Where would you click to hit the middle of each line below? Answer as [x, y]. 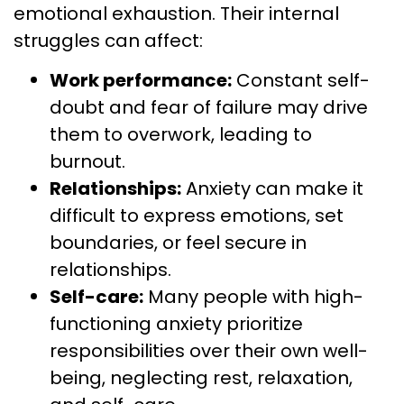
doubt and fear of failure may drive [209, 108]
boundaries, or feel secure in [178, 243]
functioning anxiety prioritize [176, 324]
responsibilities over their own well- [209, 351]
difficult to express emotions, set [197, 216]
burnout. [87, 162]
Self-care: [96, 297]
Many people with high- [253, 297]
